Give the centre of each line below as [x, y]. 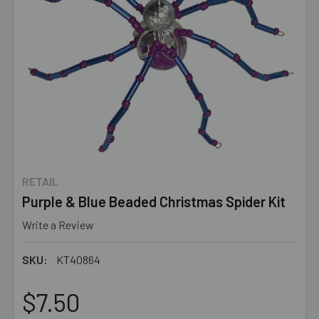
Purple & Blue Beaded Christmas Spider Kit [154, 202]
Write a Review [58, 224]
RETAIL [40, 181]
